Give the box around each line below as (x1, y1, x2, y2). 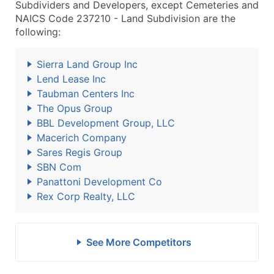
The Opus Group (37, 102, 113, 114)
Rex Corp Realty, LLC (37, 190, 135, 202)
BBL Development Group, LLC (37, 117, 175, 129)
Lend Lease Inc (37, 73, 106, 85)
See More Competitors (86, 236, 191, 248)
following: (15, 26, 61, 38)
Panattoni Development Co (37, 176, 162, 188)
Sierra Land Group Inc (37, 58, 138, 70)
